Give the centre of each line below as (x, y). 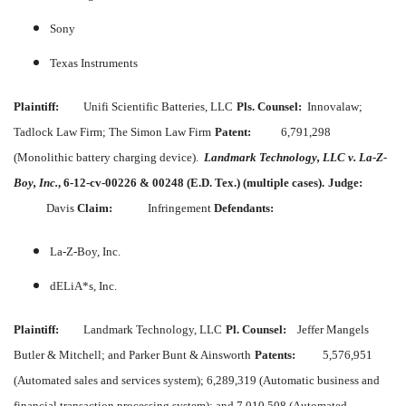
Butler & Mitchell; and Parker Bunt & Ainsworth (132, 355)
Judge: (345, 183)
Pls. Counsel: (269, 107)
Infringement (163, 208)
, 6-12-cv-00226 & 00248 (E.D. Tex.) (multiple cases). (191, 183)
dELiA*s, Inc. (83, 286)
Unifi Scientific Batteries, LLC (146, 107)
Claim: (95, 208)
